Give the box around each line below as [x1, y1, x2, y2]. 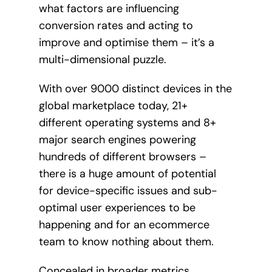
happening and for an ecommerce [38, 217, 209, 233]
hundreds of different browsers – [38, 149, 206, 165]
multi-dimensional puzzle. [38, 52, 166, 67]
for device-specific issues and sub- [38, 183, 217, 199]
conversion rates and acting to [38, 18, 193, 33]
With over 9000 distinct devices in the [38, 81, 232, 97]
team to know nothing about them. [38, 234, 214, 250]
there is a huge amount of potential [38, 166, 216, 182]
